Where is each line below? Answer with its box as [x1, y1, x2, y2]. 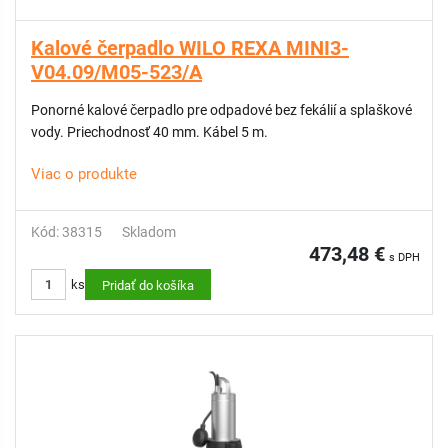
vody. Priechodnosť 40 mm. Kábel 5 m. [31, 124, 268, 140]
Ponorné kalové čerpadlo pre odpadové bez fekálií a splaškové [31, 102, 130, 118]
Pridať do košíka [102, 278, 194, 293]
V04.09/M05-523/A [31, 60, 202, 84]
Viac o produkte [31, 165, 137, 183]
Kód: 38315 [31, 224, 102, 240]
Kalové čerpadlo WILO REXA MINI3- [31, 36, 349, 60]
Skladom [122, 224, 176, 240]
